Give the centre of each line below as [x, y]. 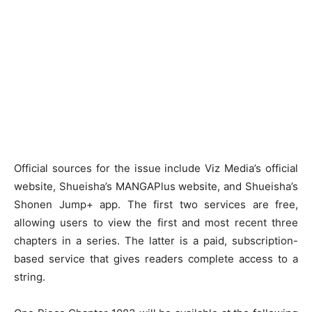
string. [30, 276]
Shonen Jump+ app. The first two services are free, [156, 204]
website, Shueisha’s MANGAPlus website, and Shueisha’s [156, 186]
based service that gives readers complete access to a [156, 258]
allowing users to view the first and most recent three [156, 222]
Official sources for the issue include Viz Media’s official [156, 168]
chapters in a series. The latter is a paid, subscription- [156, 240]
